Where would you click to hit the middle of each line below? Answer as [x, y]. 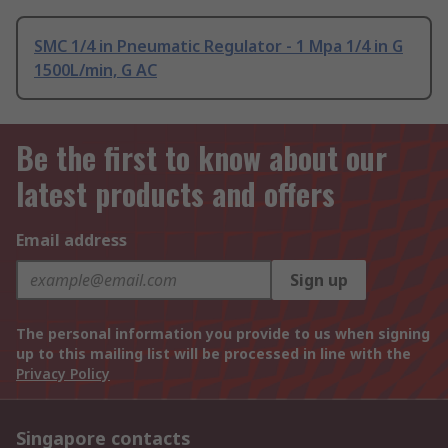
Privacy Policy [63, 374]
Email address [71, 240]
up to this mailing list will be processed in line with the [213, 354]
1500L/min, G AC [95, 70]
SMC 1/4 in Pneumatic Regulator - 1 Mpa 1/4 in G [218, 46]
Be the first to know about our [201, 158]
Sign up [319, 280]
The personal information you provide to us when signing [223, 334]
